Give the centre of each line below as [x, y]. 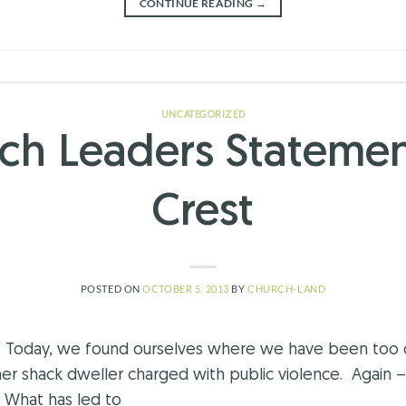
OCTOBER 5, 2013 [186, 289]
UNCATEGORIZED [203, 115]
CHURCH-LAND [287, 289]
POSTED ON [111, 289]
